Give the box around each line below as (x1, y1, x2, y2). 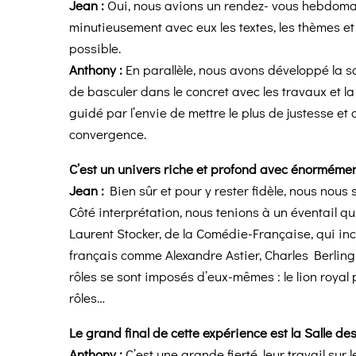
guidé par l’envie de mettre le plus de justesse (69, 103, 334, 122)
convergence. (69, 125, 146, 144)
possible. (69, 39, 121, 58)
